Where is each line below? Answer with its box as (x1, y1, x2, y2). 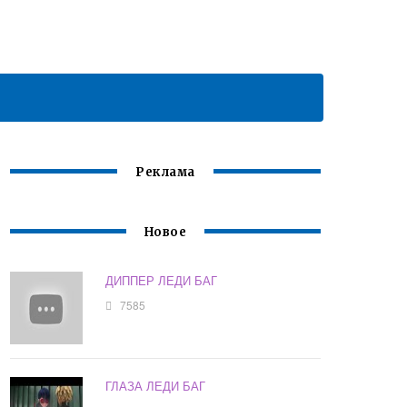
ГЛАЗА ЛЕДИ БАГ (105, 377, 206, 395)
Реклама (135, 164, 195, 181)
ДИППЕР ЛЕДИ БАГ (105, 272, 218, 290)
